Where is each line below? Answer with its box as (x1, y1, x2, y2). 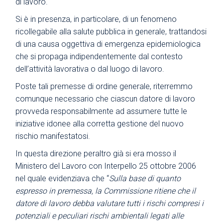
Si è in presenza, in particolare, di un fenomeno (15, 14, 177, 24)
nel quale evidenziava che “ (15, 173, 110, 183)
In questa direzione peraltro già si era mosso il (15, 148, 177, 158)
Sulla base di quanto (109, 173, 181, 183)
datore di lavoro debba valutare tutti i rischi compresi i (15, 198, 204, 208)
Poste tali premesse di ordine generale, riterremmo (15, 81, 193, 91)
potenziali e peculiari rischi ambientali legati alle (15, 211, 184, 221)
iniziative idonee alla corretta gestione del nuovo (15, 118, 184, 128)
